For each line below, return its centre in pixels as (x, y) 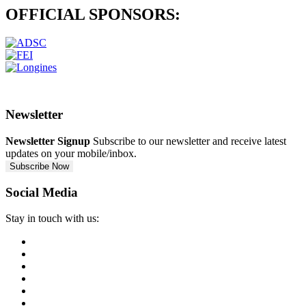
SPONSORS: (135, 14)
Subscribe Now (39, 166)
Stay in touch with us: (52, 219)
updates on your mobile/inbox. (71, 153)
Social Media (42, 192)
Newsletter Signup (48, 141)
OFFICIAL (47, 14)
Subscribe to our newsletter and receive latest (190, 141)
